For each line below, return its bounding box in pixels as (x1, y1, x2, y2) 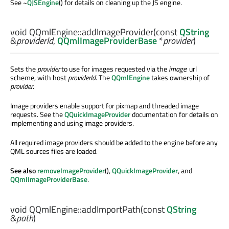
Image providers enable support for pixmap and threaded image (10, 100, 199, 111)
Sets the (10, 63, 37, 75)
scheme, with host (10, 72, 68, 83)
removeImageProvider (37, 165, 105, 176)
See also (10, 165, 37, 176)
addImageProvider (82, 25, 153, 39)
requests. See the (10, 109, 64, 120)
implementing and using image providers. (10, 118, 134, 129)
